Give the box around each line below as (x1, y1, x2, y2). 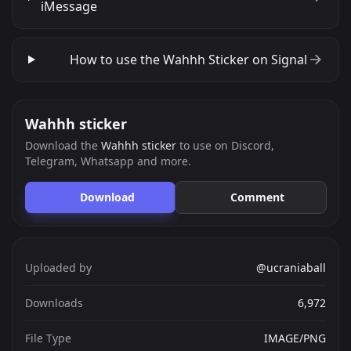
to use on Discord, (176, 138, 274, 153)
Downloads (25, 295, 83, 310)
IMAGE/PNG (264, 331, 326, 346)
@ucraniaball (256, 260, 326, 275)
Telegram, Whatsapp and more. (25, 154, 191, 168)
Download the (25, 138, 101, 153)
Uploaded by (25, 260, 92, 275)
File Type (25, 331, 71, 346)
